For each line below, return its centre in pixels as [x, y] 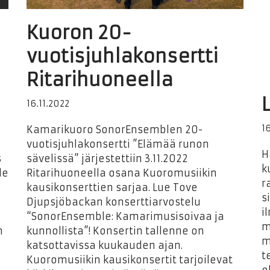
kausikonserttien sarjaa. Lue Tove [112, 187]
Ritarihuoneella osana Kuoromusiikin [122, 173]
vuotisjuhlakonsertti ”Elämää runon [118, 144]
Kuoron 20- [79, 33]
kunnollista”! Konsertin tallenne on [115, 231]
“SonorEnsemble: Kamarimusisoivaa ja [125, 216]
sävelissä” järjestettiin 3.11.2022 [107, 159]
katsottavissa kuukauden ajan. [105, 245]
